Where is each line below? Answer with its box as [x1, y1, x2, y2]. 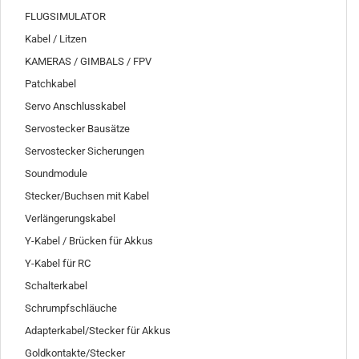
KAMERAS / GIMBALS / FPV [25, 55, 151, 67]
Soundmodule [25, 167, 87, 179]
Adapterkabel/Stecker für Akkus [25, 325, 171, 337]
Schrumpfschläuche [25, 302, 117, 314]
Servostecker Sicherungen [25, 145, 144, 157]
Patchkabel [25, 78, 76, 90]
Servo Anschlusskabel [25, 100, 126, 112]
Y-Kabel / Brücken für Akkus [25, 235, 153, 247]
